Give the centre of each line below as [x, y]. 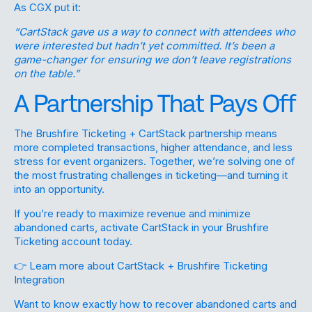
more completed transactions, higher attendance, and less [153, 147]
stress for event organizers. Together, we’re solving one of [155, 161]
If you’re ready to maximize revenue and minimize [132, 213]
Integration [39, 279]
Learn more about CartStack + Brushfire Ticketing [147, 265]
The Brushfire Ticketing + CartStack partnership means [146, 133]
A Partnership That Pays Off [155, 103]
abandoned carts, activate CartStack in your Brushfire [141, 227]
